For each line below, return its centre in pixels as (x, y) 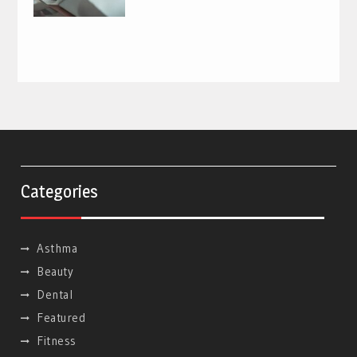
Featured (61, 317)
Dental (55, 294)
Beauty (55, 271)
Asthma (57, 248)
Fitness (57, 340)
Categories (60, 191)
